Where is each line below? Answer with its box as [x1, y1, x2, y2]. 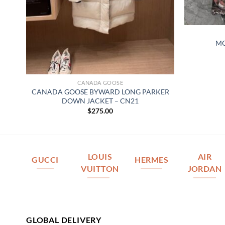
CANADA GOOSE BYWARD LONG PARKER [31, 87, 169, 96]
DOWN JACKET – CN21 [62, 96, 139, 105]
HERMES [135, 155, 168, 164]
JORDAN [187, 164, 222, 173]
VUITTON [81, 164, 119, 173]
